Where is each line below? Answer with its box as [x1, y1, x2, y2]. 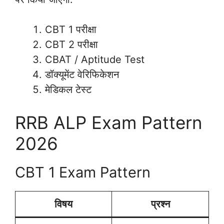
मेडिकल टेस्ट [45, 83, 91, 95]
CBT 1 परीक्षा [45, 23, 96, 35]
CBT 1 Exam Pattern [15, 163, 150, 181]
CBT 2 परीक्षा [45, 38, 98, 50]
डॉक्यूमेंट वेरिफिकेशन [45, 68, 119, 80]
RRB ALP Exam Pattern [15, 111, 202, 133]
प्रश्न [150, 197, 170, 210]
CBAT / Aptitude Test [45, 53, 144, 65]
